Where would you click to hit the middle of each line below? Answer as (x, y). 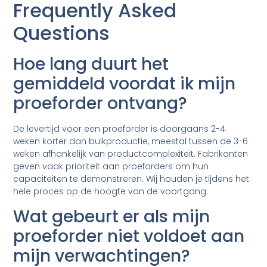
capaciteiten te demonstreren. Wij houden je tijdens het (131, 179)
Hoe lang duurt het (91, 64)
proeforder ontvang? (100, 104)
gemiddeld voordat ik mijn (125, 84)
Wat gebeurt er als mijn (112, 216)
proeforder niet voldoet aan (129, 236)
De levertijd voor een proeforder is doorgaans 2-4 (119, 129)
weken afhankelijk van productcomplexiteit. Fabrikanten (131, 154)
